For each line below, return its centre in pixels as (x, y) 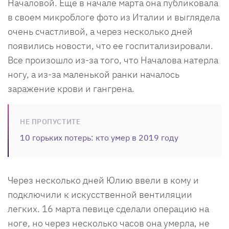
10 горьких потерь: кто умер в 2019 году (99, 137)
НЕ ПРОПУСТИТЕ (50, 121)
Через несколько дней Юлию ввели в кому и (103, 180)
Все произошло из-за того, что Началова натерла (113, 60)
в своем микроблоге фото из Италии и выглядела (114, 17)
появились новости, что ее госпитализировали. (110, 45)
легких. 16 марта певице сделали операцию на (108, 209)
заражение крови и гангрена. (71, 88)
